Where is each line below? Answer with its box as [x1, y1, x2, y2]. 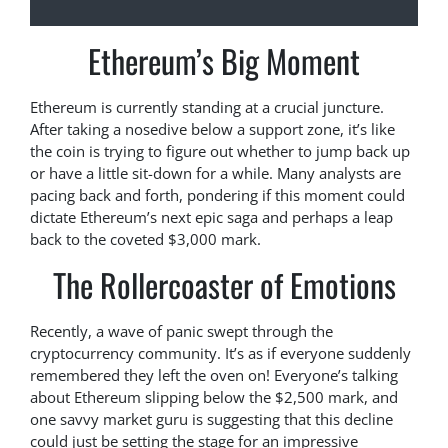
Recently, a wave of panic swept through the [30, 320, 333, 341]
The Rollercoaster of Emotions [52, 260, 396, 308]
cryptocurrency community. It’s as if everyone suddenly [30, 342, 411, 363]
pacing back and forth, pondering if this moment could [30, 184, 405, 205]
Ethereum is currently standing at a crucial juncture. [30, 96, 384, 117]
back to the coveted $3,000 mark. [30, 228, 261, 249]
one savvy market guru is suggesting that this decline [30, 408, 393, 429]
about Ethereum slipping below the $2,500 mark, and [30, 386, 398, 407]
